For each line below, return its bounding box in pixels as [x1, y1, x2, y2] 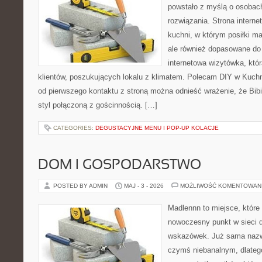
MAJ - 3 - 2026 [124, 182, 164, 189]
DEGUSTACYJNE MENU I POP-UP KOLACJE [95, 125, 219, 131]
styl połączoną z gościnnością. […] [38, 101, 157, 109]
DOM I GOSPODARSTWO [38, 159, 201, 172]
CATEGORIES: [53, 125, 95, 131]
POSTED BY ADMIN [53, 182, 109, 189]
